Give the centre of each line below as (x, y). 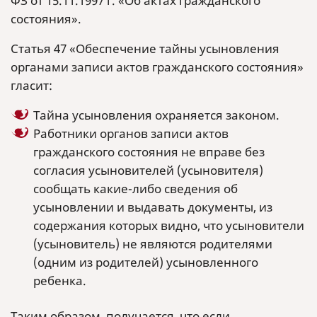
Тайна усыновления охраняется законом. (156, 115)
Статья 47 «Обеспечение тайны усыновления (145, 48)
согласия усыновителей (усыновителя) (148, 170)
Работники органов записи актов (131, 133)
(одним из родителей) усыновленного (146, 262)
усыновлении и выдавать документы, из (153, 207)
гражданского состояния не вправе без (149, 152)
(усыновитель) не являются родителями (153, 244)
